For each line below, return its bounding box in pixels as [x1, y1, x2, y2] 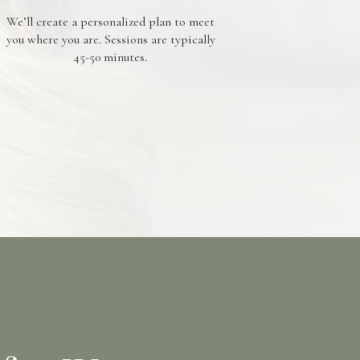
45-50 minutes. [74, 49, 147, 65]
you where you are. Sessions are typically [6, 31, 215, 47]
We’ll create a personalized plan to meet [6, 14, 215, 30]
